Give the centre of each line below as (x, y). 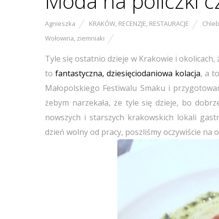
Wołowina (59, 38)
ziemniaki (91, 38)
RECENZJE (132, 23)
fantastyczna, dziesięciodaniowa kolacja (128, 73)
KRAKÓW (102, 23)
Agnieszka (60, 23)
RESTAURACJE (169, 23)
